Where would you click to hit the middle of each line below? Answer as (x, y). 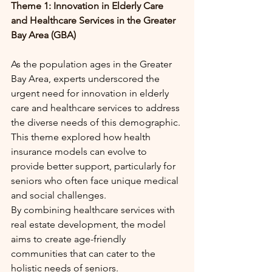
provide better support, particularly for (94, 166)
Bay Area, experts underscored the (87, 79)
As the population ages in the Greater (93, 64)
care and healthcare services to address (97, 108)
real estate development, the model (90, 225)
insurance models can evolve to (80, 152)
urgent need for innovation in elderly (91, 93)
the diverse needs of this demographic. (97, 123)
